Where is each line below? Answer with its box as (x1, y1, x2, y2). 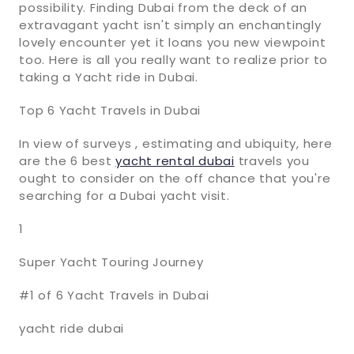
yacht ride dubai (19, 319, 124, 337)
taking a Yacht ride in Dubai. (19, 68, 198, 85)
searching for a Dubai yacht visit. (19, 186, 230, 204)
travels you (234, 152, 310, 169)
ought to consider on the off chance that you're (19, 169, 331, 186)
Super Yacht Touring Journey (19, 253, 204, 270)
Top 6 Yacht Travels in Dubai (19, 101, 201, 119)
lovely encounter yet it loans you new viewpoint (19, 33, 326, 51)
